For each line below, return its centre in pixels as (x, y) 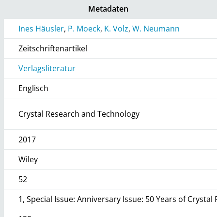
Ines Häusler (41, 28)
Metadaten (108, 8)
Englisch (34, 88)
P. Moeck (84, 28)
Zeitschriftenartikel (53, 48)
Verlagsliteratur (47, 68)
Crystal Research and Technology (79, 114)
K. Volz (116, 28)
